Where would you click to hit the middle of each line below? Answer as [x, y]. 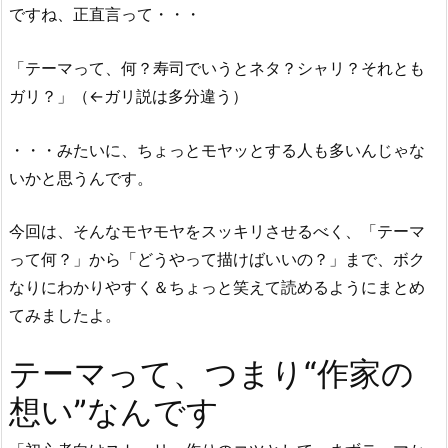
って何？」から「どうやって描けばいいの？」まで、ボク [217, 259]
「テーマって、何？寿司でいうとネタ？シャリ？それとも [217, 68]
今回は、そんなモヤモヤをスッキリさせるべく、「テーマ [217, 231]
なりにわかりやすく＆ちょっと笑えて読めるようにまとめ [217, 287]
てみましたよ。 [65, 315]
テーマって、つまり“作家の [211, 373]
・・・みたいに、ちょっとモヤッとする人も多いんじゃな [217, 149]
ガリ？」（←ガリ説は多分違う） [128, 96]
